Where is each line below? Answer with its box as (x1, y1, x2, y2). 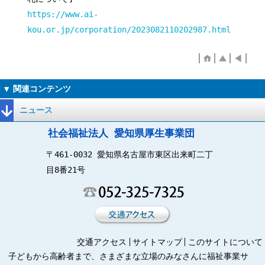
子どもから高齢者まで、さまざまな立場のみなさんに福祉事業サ (8, 251, 249, 261)
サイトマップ (132, 237, 183, 247)
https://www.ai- (27, 9, 99, 19)
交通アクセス (77, 237, 127, 247)
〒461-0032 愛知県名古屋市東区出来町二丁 (46, 149, 214, 159)
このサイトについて (188, 237, 263, 247)
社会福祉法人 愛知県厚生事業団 (47, 127, 195, 139)
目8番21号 (46, 164, 86, 174)
